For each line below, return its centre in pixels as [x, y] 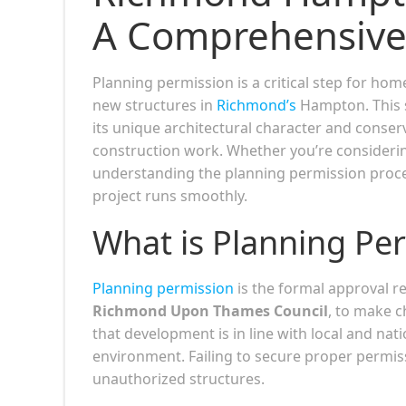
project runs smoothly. [170, 195]
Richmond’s [256, 105]
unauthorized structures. [179, 378]
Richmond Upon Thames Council [210, 310]
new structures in [155, 105]
